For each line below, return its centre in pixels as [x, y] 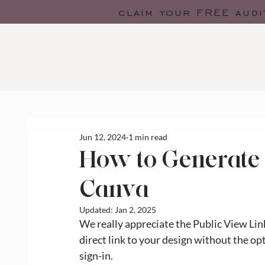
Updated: [97, 209]
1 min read [148, 137]
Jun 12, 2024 [103, 137]
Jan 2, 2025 [135, 209]
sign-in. [97, 255]
